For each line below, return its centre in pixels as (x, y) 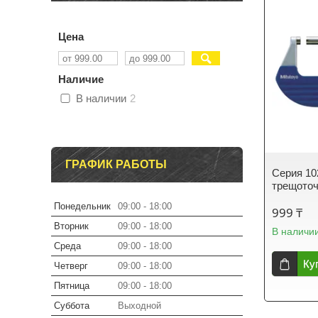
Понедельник (82, 206)
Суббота (72, 306)
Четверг (71, 266)
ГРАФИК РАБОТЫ (116, 164)
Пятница (72, 286)
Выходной (139, 306)
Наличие (81, 79)
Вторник (71, 226)
